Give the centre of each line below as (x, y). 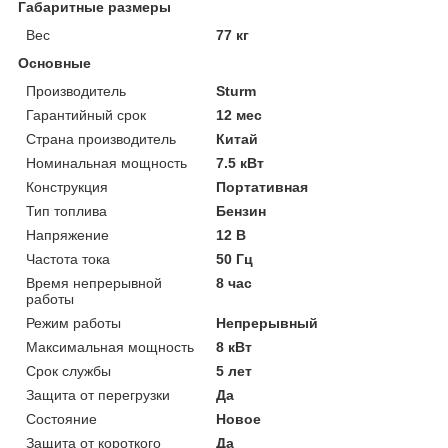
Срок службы (68, 370)
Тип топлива (66, 210)
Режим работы (73, 322)
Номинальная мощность (106, 162)
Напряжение (67, 234)
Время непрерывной (94, 282)
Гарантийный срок (86, 114)
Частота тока (68, 258)
